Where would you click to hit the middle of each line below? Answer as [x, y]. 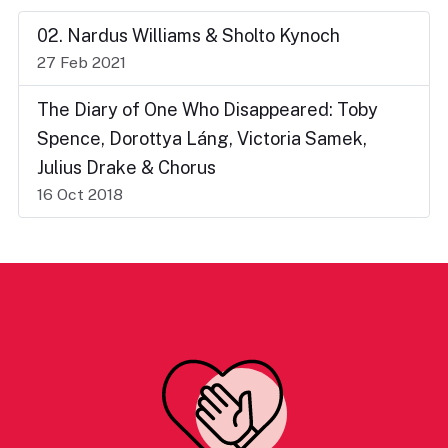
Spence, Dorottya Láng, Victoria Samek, [202, 139]
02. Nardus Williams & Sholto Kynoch [188, 36]
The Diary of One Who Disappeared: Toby [207, 110]
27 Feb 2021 [81, 63]
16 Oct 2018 [80, 195]
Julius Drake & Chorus [126, 168]
